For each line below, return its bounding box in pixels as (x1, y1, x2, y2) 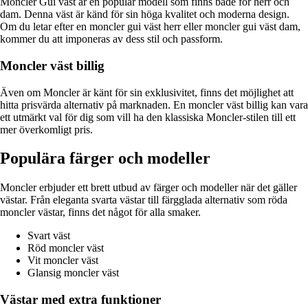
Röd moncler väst (27, 242, 104, 254)
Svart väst (27, 230, 70, 242)
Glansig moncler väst (27, 267, 119, 279)
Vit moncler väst (27, 254, 98, 267)
